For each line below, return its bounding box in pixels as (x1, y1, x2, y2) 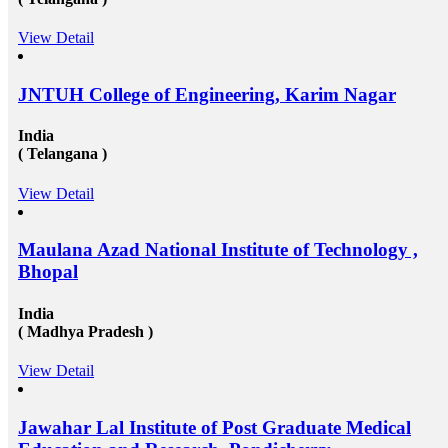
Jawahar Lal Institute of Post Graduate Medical (18, 416, 411, 438)
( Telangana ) (18, 145, 107, 163)
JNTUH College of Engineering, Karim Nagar (18, 84, 396, 106)
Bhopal (18, 261, 78, 283)
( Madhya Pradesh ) (18, 322, 153, 340)
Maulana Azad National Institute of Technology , (18, 239, 418, 261)
